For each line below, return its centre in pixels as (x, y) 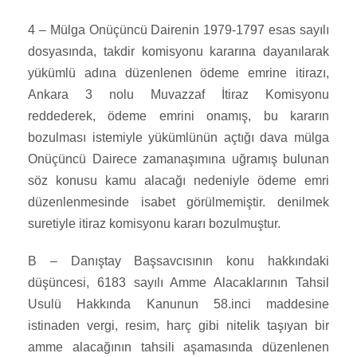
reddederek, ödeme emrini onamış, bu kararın (178, 116)
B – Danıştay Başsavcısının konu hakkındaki (178, 261)
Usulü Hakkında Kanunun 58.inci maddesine (178, 304)
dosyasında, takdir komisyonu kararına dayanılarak (178, 52)
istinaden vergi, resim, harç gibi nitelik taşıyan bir (178, 326)
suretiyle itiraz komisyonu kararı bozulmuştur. (154, 224)
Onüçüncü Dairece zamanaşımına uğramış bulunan (178, 159)
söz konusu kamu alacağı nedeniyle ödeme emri (178, 181)
